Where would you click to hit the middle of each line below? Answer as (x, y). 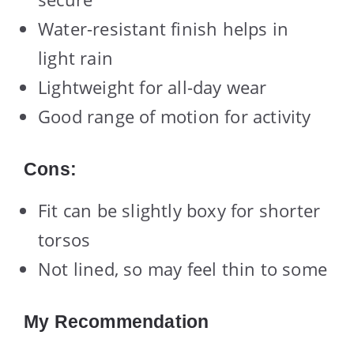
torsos (64, 240)
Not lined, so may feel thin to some (183, 269)
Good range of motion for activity (175, 117)
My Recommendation (117, 322)
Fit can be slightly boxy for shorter (179, 211)
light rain (75, 58)
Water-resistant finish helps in (164, 29)
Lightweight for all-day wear (153, 87)
